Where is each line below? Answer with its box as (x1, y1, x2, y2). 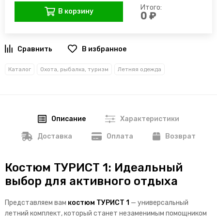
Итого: (140, 3, 162, 12)
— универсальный (129, 199, 188, 207)
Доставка (37, 132, 72, 141)
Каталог (8, 66, 31, 73)
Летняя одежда (118, 66, 161, 73)
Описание (51, 115, 86, 124)
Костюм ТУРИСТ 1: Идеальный (5, 161, 183, 175)
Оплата (106, 132, 133, 141)
